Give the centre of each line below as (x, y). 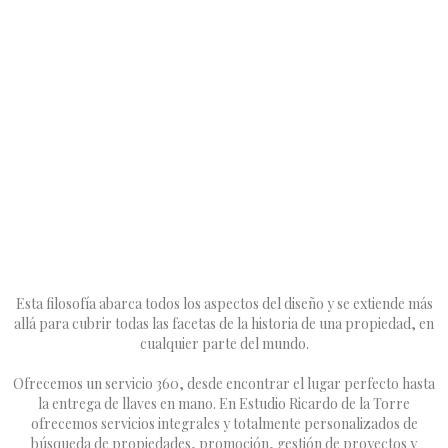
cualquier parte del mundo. (224, 343)
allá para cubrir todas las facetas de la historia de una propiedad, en (224, 323)
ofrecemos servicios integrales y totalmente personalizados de (224, 423)
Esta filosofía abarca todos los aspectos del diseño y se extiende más (224, 303)
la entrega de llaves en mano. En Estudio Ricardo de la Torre (224, 403)
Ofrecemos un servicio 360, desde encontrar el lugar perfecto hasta (224, 383)
